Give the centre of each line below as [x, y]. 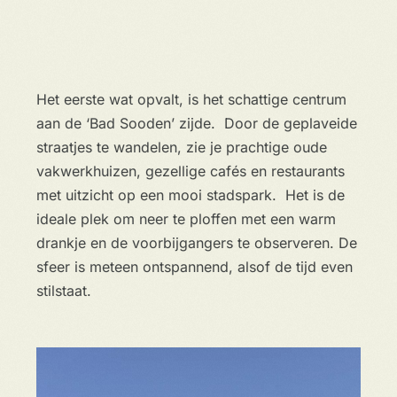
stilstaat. [66, 291]
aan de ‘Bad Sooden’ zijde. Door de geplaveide [196, 123]
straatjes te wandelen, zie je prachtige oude [181, 147]
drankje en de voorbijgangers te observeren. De [196, 243]
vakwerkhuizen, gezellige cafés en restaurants [190, 171]
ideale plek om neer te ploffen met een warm [186, 219]
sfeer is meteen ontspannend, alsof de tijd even [194, 267]
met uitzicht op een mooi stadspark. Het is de [190, 195]
